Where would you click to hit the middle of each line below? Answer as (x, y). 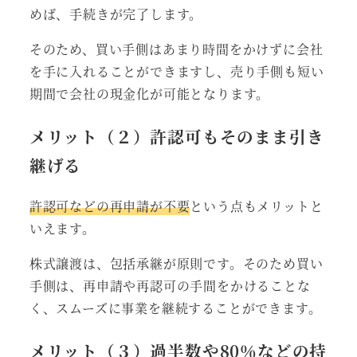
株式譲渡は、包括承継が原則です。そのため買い (176, 264)
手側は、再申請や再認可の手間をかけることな (170, 286)
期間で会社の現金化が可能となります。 (149, 93)
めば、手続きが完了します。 (116, 14)
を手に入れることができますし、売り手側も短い (177, 71)
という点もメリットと (257, 206)
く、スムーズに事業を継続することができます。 (175, 308)
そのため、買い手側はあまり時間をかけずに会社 (176, 49)
